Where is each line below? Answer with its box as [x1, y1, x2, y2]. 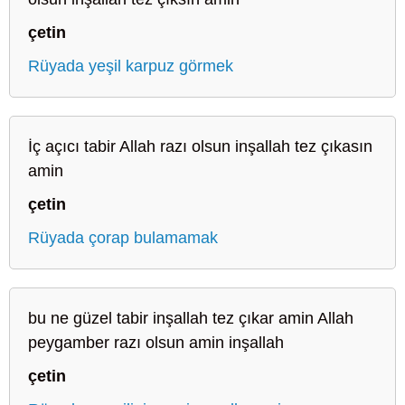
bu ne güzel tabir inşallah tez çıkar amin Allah [28, 308, 353, 327]
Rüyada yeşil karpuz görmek [28, 56, 233, 75]
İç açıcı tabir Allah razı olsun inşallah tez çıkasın [28, 137, 372, 155]
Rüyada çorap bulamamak [28, 228, 218, 247]
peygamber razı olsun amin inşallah [28, 333, 284, 352]
